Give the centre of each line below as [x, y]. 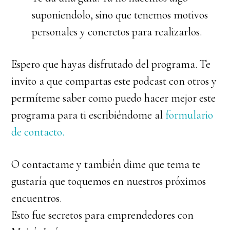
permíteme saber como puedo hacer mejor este [114, 98]
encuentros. [37, 198]
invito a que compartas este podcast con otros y [114, 81]
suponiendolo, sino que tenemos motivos [120, 15]
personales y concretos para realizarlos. [117, 32]
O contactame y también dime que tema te [106, 164]
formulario [189, 115]
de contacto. [38, 132]
